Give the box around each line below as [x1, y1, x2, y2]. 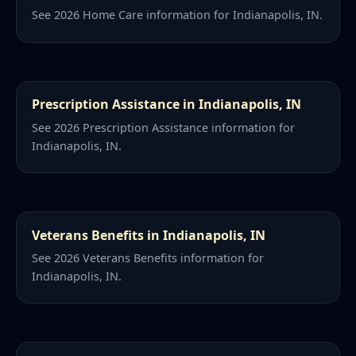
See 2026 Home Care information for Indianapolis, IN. [32, 7, 323, 23]
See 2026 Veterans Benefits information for [32, 250, 265, 265]
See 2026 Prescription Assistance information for [32, 119, 296, 135]
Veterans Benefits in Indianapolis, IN [32, 226, 266, 244]
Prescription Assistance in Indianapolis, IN [32, 95, 302, 114]
